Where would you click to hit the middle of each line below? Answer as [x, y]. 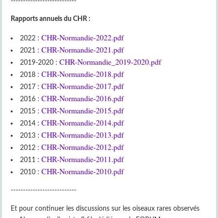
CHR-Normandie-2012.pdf [83, 146]
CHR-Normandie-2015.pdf [83, 110]
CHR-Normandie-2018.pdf [83, 73]
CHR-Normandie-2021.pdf [83, 49]
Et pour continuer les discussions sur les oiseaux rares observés [105, 208]
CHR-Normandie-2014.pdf [83, 122]
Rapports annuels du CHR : [51, 19]
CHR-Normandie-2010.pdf [83, 171]
